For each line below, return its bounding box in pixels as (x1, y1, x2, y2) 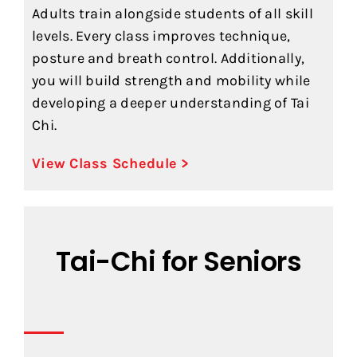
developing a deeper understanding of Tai (31, 94, 309, 112)
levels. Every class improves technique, (31, 27, 291, 45)
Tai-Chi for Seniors (55, 243, 302, 280)
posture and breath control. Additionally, (31, 49, 305, 67)
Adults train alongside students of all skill (31, 5, 313, 22)
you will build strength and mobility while (31, 72, 311, 89)
